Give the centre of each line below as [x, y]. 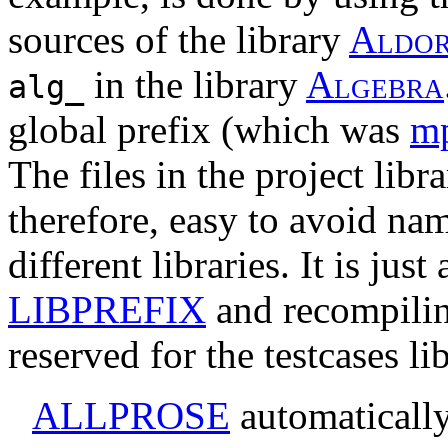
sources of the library [178, 40]
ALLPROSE [131, 416]
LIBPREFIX [107, 310]
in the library [195, 85]
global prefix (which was [209, 130]
